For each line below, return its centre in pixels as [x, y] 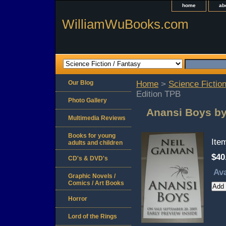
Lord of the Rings [93, 217]
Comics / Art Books [96, 183]
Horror [78, 199]
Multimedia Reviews [97, 118]
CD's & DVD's [88, 159]
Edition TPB [158, 94]
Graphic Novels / [92, 176]
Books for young [92, 136]
